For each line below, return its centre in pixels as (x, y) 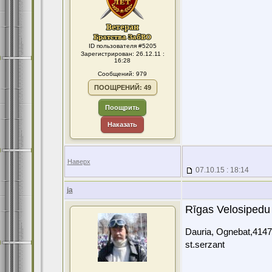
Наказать (122, 124)
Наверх (79, 161)
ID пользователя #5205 (122, 46)
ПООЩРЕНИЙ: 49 (122, 87)
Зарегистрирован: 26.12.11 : (122, 54)
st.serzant (205, 245)
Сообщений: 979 (122, 74)
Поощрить (122, 107)
